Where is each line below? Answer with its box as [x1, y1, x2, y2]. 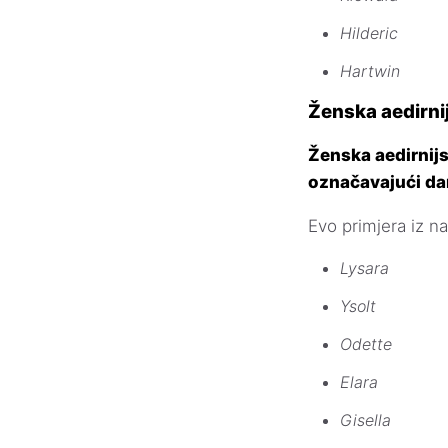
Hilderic [340, 23, 398, 44]
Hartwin [340, 61, 400, 82]
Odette [340, 333, 392, 354]
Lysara [340, 257, 389, 278]
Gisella [340, 409, 391, 430]
